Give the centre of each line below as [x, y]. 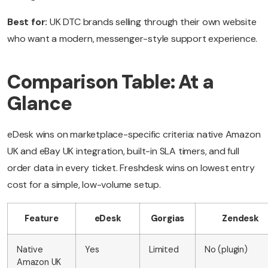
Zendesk [240, 219]
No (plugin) [226, 250]
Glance [39, 104]
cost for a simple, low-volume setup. [84, 185]
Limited [164, 250]
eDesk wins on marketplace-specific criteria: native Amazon [134, 135]
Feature [42, 219]
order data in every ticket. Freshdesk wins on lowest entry [131, 168]
